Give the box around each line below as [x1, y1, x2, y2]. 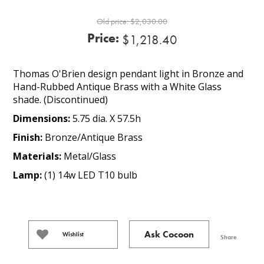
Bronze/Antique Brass [45, 131, 143, 144]
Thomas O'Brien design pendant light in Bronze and [13, 67, 244, 81]
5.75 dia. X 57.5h [72, 112, 141, 126]
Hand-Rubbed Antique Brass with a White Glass [13, 80, 222, 94]
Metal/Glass [64, 150, 117, 163]
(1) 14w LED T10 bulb [44, 169, 138, 182]
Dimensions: [13, 112, 73, 126]
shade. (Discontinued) [13, 93, 108, 107]
